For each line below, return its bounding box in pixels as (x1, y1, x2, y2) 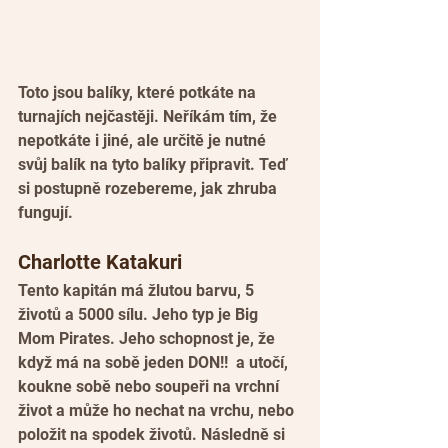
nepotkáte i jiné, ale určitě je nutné (18, 130, 270, 150)
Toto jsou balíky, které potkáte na (18, 82, 260, 102)
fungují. (18, 202, 73, 222)
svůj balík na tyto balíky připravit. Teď (18, 154, 291, 174)
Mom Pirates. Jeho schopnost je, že (18, 328, 279, 348)
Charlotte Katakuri (18, 249, 182, 274)
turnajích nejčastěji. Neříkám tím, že (18, 106, 281, 126)
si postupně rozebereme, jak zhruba (18, 178, 281, 198)
